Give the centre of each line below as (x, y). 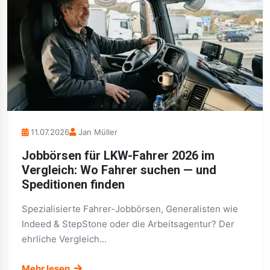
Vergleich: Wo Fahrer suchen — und (119, 170)
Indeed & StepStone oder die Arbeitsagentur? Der (128, 224)
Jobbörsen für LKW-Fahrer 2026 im (118, 155)
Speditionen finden (73, 184)
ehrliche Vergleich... (64, 239)
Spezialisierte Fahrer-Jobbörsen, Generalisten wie (130, 209)
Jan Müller (98, 132)
